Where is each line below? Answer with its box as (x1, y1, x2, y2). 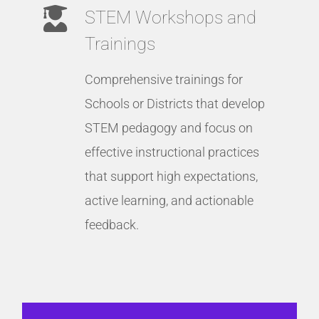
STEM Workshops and (85, 6, 256, 28)
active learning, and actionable (85, 192, 253, 208)
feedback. (85, 216, 139, 232)
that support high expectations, (85, 168, 258, 184)
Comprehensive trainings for (85, 71, 243, 87)
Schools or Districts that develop (85, 95, 265, 111)
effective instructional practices (85, 144, 259, 159)
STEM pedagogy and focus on (85, 120, 253, 135)
